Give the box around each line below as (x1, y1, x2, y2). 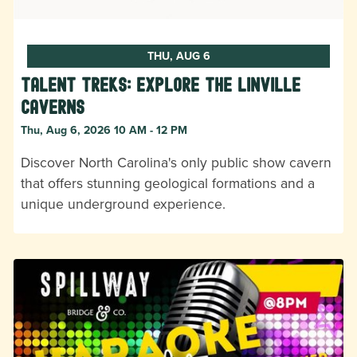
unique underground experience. (21, 193, 226, 214)
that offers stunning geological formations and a (21, 172, 315, 193)
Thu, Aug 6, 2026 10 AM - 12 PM (21, 121, 187, 138)
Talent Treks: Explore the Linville (21, 73, 300, 96)
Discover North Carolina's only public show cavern (21, 151, 331, 172)
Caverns (21, 96, 84, 118)
